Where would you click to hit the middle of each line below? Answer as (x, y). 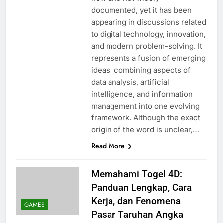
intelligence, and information (142, 94)
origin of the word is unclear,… (145, 129)
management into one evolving (145, 106)
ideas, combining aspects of (141, 70)
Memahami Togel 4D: (136, 174)
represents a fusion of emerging (148, 58)
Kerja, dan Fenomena (136, 201)
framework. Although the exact (145, 117)
